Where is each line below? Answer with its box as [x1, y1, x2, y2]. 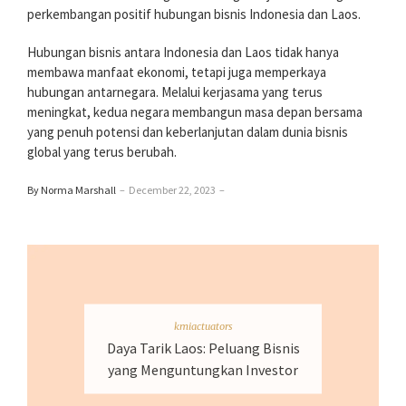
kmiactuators [173, 319, 233, 333]
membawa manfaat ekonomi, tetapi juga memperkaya [27, 63, 326, 81]
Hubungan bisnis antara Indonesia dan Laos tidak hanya [27, 43, 339, 61]
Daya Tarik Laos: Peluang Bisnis [106, 338, 300, 357]
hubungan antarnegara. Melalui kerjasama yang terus [27, 82, 323, 101]
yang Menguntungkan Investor [108, 360, 298, 379]
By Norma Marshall [27, 182, 116, 197]
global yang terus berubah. [27, 142, 177, 160]
